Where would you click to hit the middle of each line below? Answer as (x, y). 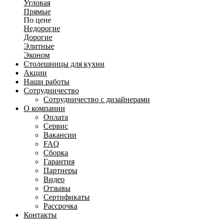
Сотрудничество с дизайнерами (97, 100)
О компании (44, 109)
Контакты (40, 215)
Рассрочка (60, 206)
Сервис (56, 126)
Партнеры (60, 171)
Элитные (39, 46)
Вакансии (60, 135)
